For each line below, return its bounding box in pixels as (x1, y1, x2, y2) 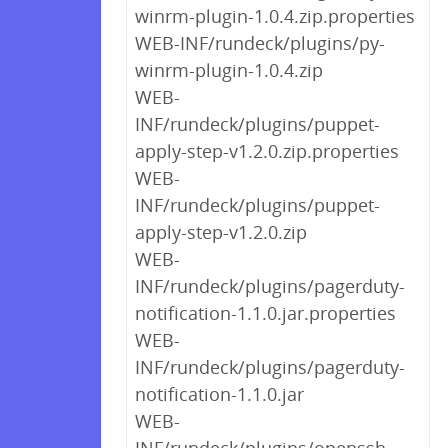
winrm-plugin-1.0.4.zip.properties (135, 4, 415, 28)
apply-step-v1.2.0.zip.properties (135, 139, 399, 163)
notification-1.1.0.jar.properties (135, 301, 396, 325)
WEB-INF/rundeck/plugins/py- (135, 31, 385, 55)
